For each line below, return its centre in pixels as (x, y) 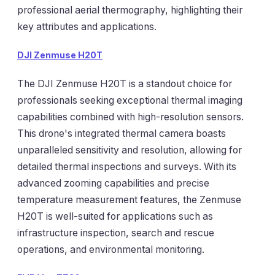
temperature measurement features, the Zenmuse (129, 199)
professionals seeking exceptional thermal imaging (130, 100)
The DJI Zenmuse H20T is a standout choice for (125, 83)
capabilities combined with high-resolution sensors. (130, 117)
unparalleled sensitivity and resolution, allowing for (130, 150)
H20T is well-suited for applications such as (115, 216)
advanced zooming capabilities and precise (113, 183)
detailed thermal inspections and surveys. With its (127, 166)
